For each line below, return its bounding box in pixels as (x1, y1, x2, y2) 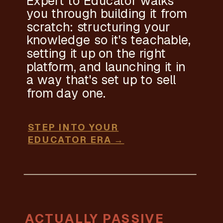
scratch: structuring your (26, 18, 171, 35)
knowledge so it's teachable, (26, 32, 191, 48)
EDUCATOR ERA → (28, 133, 124, 146)
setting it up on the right (26, 45, 166, 62)
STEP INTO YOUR (28, 121, 119, 133)
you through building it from (26, 5, 187, 22)
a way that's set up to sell (26, 72, 176, 88)
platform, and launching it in (26, 58, 186, 75)
